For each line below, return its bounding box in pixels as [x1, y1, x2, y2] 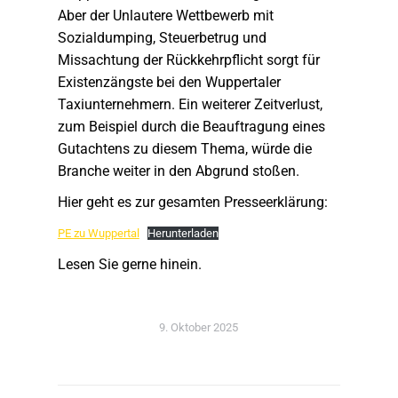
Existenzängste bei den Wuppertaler [57, 74, 281, 91]
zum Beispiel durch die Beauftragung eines [57, 118, 325, 135]
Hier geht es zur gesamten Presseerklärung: [57, 194, 328, 211]
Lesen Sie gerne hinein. [57, 256, 202, 273]
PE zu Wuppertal [57, 227, 139, 240]
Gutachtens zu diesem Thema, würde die [57, 140, 312, 157]
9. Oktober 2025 [159, 321, 239, 334]
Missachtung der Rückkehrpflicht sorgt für [57, 52, 320, 68]
